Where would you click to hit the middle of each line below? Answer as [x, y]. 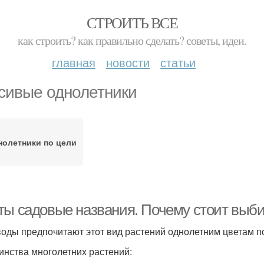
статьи [178, 62]
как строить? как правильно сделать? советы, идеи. [132, 40]
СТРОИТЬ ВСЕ [132, 22]
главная [74, 62]
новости [128, 62]
